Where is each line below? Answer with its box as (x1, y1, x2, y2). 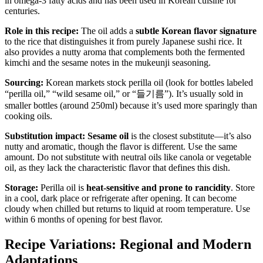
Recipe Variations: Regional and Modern (5, 237, 251, 252)
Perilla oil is (38, 183, 86, 193)
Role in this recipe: (5, 26, 79, 36)
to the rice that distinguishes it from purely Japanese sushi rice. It (5, 36, 242, 47)
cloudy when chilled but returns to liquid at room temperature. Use (5, 204, 250, 214)
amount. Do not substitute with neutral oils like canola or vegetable (5, 152, 251, 163)
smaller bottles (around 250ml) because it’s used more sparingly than (5, 100, 257, 111)
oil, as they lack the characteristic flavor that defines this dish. (5, 163, 230, 173)
